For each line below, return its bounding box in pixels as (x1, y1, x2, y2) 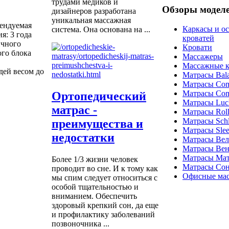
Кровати (182, 43, 212, 52)
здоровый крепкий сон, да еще (52, 200, 158, 210)
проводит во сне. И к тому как (52, 164, 158, 173)
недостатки (52, 130, 114, 144)
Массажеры (182, 52, 223, 61)
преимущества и (52, 117, 143, 130)
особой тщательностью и (52, 182, 139, 191)
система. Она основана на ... (52, 25, 150, 34)
